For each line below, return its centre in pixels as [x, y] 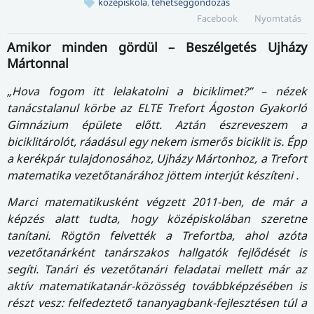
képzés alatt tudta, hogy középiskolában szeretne [157, 219]
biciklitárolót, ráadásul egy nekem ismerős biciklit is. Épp [157, 141]
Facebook [218, 18]
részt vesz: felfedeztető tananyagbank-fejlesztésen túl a [157, 303]
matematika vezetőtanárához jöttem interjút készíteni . [153, 175]
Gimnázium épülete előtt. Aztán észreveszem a [157, 124]
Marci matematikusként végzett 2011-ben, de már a [157, 202]
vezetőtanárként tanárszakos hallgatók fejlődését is [157, 253]
